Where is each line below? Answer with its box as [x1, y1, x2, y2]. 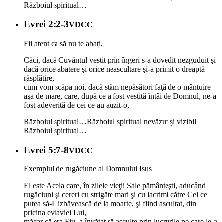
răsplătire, [24, 73, 54, 82]
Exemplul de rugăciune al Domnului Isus [24, 165, 152, 173]
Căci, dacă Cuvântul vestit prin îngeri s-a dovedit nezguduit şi [24, 55, 216, 64]
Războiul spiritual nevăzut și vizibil [87, 117, 196, 126]
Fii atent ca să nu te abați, [24, 39, 103, 48]
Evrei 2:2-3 [24, 19, 69, 30]
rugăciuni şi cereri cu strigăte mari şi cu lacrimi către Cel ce [24, 190, 207, 199]
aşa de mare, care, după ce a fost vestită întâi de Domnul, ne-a [24, 91, 216, 100]
